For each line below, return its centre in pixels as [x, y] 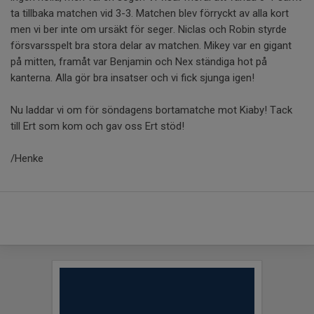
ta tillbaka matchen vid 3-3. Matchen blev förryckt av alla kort [150, 13]
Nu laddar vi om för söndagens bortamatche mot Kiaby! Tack [151, 110]
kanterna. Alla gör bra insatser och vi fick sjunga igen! [132, 78]
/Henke [27, 158]
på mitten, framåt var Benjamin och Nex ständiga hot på [139, 62]
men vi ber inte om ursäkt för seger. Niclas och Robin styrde [149, 29]
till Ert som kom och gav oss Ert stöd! [97, 126]
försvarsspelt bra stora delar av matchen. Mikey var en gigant [151, 46]
